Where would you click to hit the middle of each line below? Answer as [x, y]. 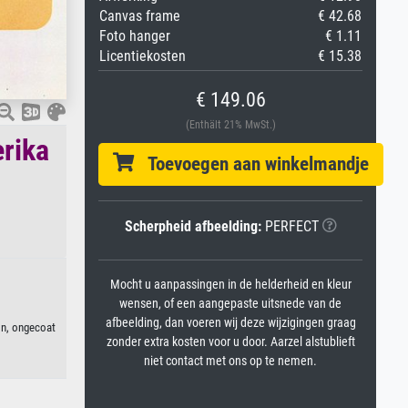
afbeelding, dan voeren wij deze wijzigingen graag [230, 323]
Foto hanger [135, 36]
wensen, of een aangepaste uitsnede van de [230, 304]
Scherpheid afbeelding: [193, 226]
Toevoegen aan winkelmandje [251, 164]
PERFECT [290, 226]
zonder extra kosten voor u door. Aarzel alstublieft [230, 342]
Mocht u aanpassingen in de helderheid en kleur [230, 285]
